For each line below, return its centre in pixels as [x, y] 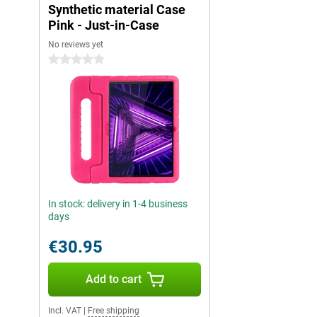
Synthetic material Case [117, 10]
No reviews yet [76, 45]
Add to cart [113, 279]
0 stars [63, 60]
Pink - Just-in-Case [104, 25]
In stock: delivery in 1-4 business [118, 204]
